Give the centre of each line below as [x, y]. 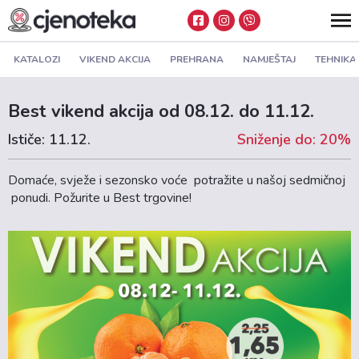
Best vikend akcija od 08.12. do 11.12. [161, 111]
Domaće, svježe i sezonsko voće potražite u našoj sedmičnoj [177, 180]
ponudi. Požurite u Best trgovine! [100, 198]
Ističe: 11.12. [49, 139]
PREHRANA [197, 60]
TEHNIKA [336, 60]
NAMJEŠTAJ [269, 60]
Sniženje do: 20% [294, 139]
